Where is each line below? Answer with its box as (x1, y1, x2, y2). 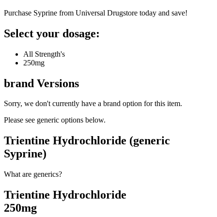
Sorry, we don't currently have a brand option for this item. (4, 99, 182, 108)
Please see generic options (4, 116, 85, 124)
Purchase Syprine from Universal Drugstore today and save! (4, 8, 187, 17)
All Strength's (23, 49, 65, 58)
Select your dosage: (4, 27, 100, 40)
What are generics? (4, 170, 62, 179)
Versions (34, 77, 79, 90)
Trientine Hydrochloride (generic (4, 134, 170, 147)
